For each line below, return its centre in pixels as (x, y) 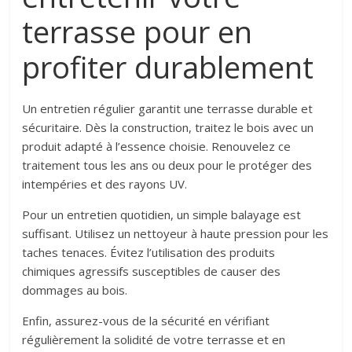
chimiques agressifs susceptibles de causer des (152, 271)
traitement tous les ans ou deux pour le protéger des (167, 165)
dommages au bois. (75, 290)
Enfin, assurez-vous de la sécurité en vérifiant (146, 321)
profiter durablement (168, 67)
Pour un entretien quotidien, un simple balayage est (162, 215)
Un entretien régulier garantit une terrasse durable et (168, 109)
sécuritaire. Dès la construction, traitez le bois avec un (168, 128)
